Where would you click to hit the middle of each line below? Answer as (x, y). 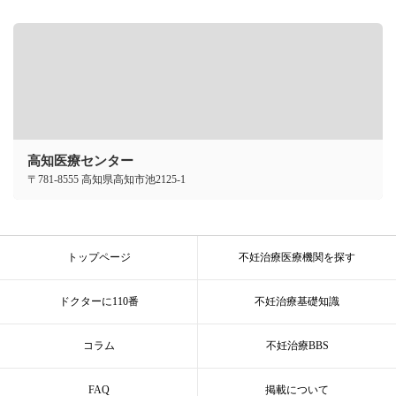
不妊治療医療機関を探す (297, 258)
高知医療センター (80, 161)
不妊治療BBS (297, 346)
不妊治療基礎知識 (297, 302)
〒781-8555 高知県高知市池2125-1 (107, 180)
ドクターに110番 (99, 302)
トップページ (99, 258)
